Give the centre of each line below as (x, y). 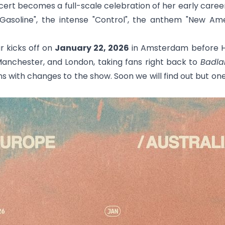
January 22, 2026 (92, 48)
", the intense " (64, 20)
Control (110, 20)
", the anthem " (156, 20)
